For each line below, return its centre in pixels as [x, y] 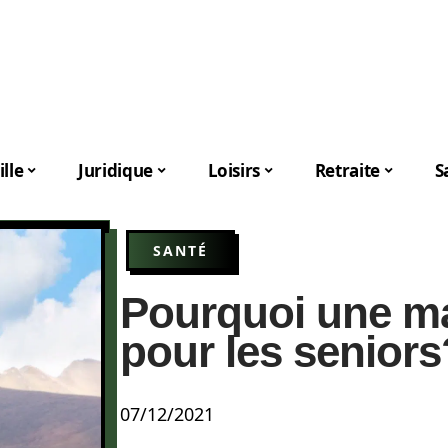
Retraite [347, 170]
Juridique [115, 170]
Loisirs [234, 170]
